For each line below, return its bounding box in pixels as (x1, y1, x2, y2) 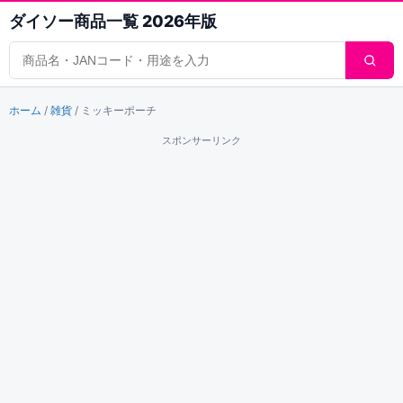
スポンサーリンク (162, 134, 241, 147)
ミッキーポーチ (81, 103, 157, 117)
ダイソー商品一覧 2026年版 (9, 12, 217, 31)
